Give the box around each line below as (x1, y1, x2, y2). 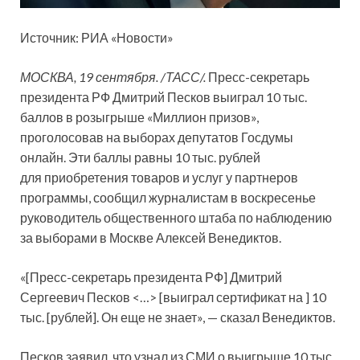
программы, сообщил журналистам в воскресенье (20, 190, 316, 206)
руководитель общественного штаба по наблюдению (20, 210, 332, 226)
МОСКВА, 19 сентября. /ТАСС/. (20, 69, 206, 85)
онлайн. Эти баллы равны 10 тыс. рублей (20, 149, 260, 166)
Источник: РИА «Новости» (20, 30, 174, 46)
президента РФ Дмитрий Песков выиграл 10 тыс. (20, 89, 307, 105)
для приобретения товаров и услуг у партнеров (20, 170, 298, 186)
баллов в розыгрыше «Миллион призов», (20, 109, 259, 125)
